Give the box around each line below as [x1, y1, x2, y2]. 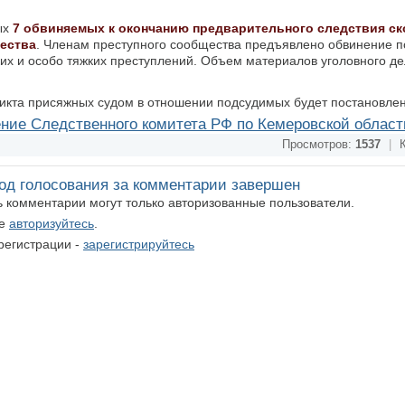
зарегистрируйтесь [83, 237, 194, 251]
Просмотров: [282, 138, 355, 151]
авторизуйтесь [9, 216, 94, 231]
